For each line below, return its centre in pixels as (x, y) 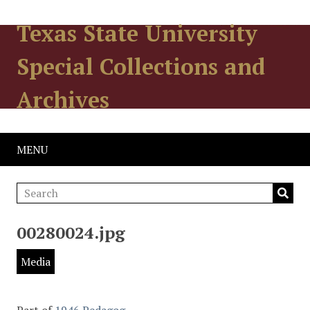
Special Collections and (141, 66)
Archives (63, 100)
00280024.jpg (71, 232)
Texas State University (137, 33)
